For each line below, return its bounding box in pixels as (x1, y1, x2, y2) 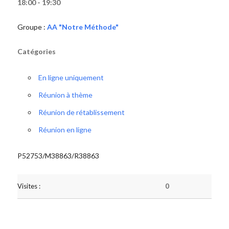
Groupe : (17, 22, 47, 31)
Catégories (17, 47, 56, 56)
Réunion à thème (38, 90, 93, 99)
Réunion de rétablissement (38, 108, 125, 117)
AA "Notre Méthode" (47, 22, 119, 31)
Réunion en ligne (38, 125, 91, 134)
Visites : (17, 182, 40, 190)
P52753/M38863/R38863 (17, 151, 99, 160)
